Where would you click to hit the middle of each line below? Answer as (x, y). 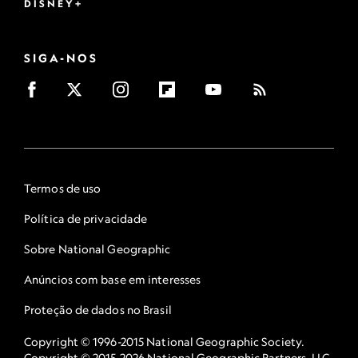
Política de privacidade (86, 219)
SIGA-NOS (61, 58)
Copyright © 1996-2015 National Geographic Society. (165, 342)
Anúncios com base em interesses (113, 279)
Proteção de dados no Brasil (98, 310)
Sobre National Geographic (97, 249)
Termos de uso (63, 188)
